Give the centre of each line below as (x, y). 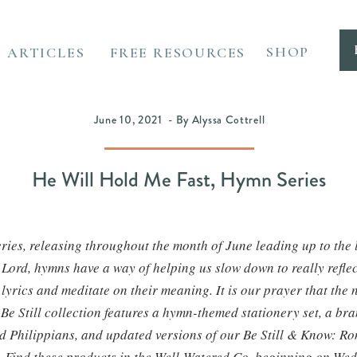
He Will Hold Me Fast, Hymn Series (179, 180)
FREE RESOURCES (178, 53)
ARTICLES (46, 53)
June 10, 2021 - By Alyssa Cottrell (179, 120)
